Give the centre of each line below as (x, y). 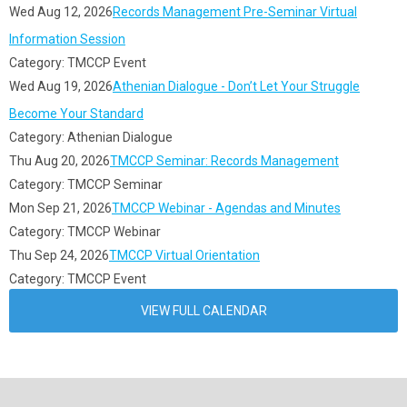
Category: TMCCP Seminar (86, 184)
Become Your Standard (76, 114)
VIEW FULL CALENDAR (203, 311)
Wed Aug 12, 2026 (61, 12)
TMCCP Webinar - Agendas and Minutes (226, 208)
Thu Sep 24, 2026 (59, 255)
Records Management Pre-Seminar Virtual (235, 12)
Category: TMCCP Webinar (85, 232)
